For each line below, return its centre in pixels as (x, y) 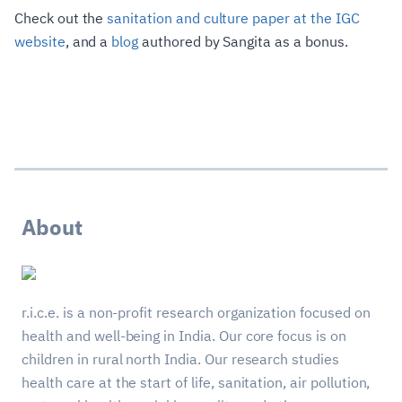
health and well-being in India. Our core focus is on (184, 336)
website (40, 41)
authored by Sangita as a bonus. (243, 41)
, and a (88, 41)
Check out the (61, 18)
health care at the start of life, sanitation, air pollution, (196, 383)
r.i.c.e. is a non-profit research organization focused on (196, 313)
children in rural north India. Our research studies (180, 359)
